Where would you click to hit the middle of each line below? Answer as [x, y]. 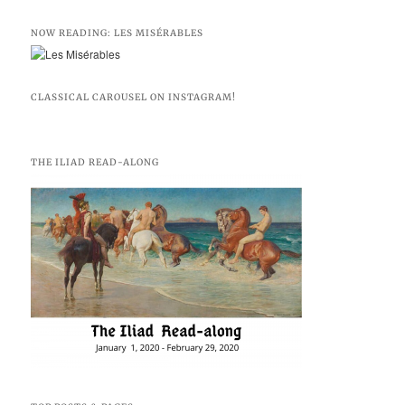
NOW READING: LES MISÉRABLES [118, 33]
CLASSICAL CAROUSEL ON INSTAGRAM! [134, 97]
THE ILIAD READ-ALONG [95, 163]
